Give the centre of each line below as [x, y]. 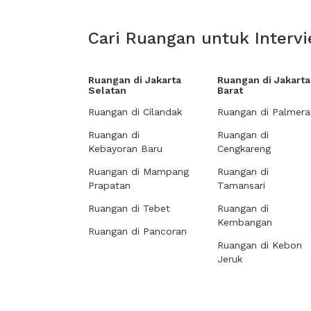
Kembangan [245, 222]
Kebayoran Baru [125, 149]
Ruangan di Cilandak [135, 112]
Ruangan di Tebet [129, 208]
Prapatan [109, 185]
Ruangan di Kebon [260, 245]
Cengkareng [244, 149]
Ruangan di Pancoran [137, 231]
